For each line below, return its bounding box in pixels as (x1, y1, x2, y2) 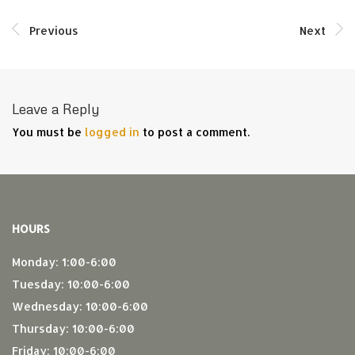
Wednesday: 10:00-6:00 (12, 300, 148, 313)
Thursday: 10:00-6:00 (12, 322, 135, 335)
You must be (12, 124, 85, 139)
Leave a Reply (12, 99, 100, 117)
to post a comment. (139, 124, 250, 139)
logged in (85, 124, 139, 139)
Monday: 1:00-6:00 (12, 255, 116, 269)
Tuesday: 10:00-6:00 (12, 277, 130, 291)
